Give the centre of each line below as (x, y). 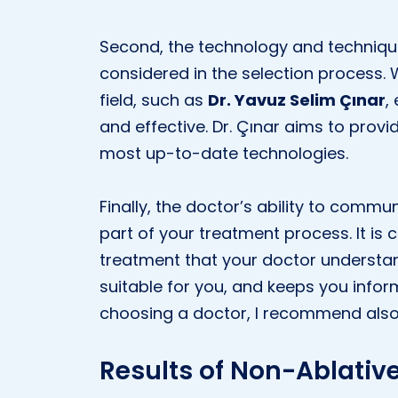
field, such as (154, 100)
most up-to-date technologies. (224, 153)
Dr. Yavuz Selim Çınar (297, 100)
